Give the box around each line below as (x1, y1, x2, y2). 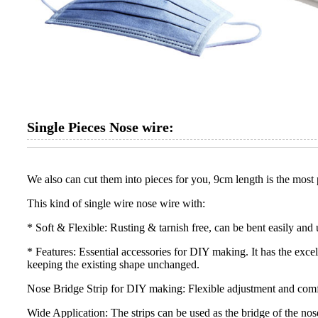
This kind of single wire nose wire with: (27, 197, 205, 210)
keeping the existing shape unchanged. (27, 258, 199, 271)
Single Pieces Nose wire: (27, 119, 174, 136)
